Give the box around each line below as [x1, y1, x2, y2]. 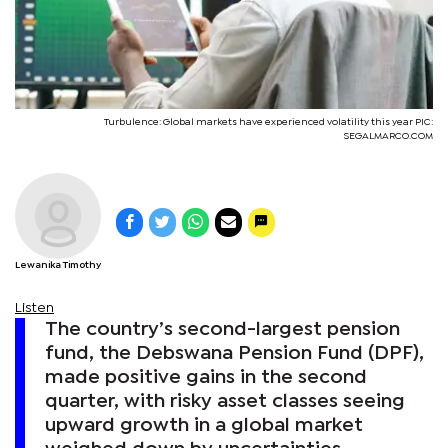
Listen [15, 301, 54, 314]
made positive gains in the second [45, 368, 367, 386]
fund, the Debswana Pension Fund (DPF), [45, 344, 424, 362]
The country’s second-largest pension [45, 320, 400, 338]
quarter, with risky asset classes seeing [45, 392, 405, 410]
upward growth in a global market [45, 416, 363, 434]
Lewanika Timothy [15, 260, 101, 270]
